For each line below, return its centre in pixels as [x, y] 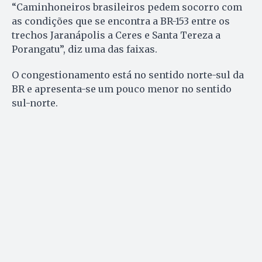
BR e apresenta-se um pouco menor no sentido [122, 89]
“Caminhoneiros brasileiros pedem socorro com [127, 7]
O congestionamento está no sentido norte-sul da [128, 75]
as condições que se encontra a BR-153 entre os [121, 21]
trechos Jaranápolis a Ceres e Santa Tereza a [116, 35]
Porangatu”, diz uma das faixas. [85, 49]
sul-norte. [35, 103]
